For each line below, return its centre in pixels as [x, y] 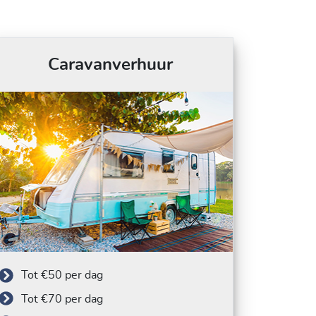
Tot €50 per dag [62, 275]
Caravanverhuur [110, 65]
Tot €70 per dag [62, 299]
